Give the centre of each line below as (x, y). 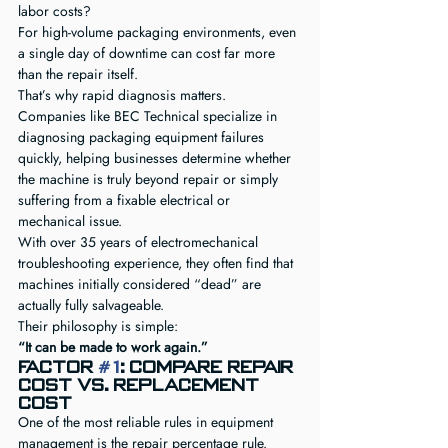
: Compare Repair (209, 367)
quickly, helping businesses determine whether (156, 158)
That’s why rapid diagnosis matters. (122, 95)
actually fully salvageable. (91, 305)
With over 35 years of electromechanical (140, 242)
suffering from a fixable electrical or (126, 200)
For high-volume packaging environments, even (159, 32)
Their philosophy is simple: (98, 326)
